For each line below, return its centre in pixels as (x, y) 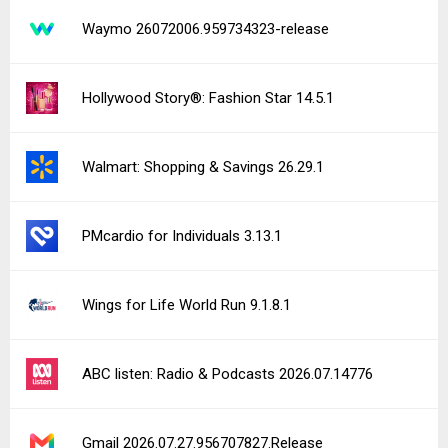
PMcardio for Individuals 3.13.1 (182, 236)
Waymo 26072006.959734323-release (205, 29)
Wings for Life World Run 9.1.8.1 (186, 305)
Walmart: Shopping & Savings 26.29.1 (203, 167)
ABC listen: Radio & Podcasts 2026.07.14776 (227, 374)
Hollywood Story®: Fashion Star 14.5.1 (208, 98)
